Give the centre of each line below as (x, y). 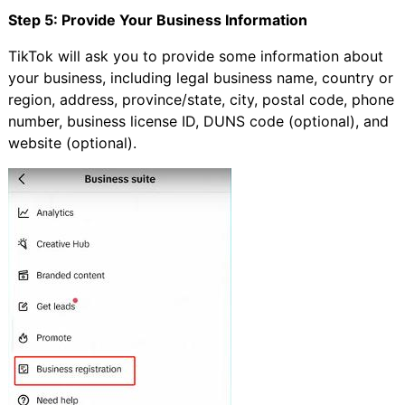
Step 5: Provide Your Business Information (157, 19)
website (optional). (72, 142)
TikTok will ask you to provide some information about (195, 56)
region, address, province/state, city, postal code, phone (201, 99)
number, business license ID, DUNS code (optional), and (198, 121)
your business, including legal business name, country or (200, 77)
